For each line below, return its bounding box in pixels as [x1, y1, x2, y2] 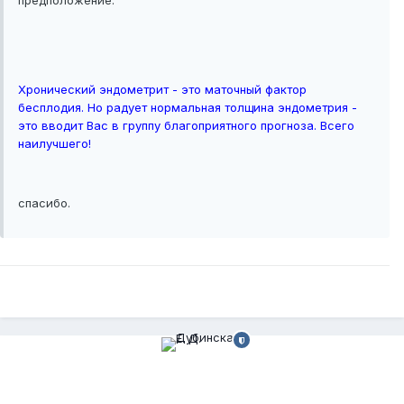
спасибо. [18, 196, 70, 211]
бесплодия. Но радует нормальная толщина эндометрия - [18, 100, 357, 115]
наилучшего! [18, 136, 91, 151]
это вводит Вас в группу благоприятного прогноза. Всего [18, 118, 354, 133]
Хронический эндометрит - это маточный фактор [18, 82, 307, 97]
